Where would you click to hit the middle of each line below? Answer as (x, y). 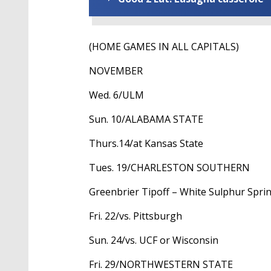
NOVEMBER (116, 71)
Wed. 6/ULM (116, 95)
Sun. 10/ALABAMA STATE (146, 119)
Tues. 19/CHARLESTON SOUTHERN (169, 168)
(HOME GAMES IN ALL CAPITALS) (164, 47)
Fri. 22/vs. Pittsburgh (135, 216)
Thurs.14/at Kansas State (146, 144)
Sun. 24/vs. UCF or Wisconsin (154, 240)
